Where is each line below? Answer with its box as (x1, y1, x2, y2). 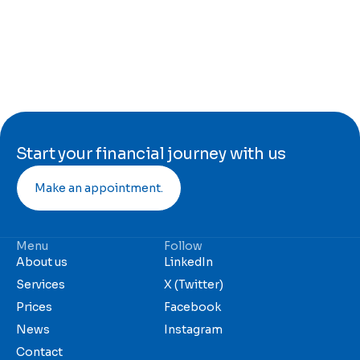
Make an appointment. (35, 180, 163, 195)
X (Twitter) (163, 276, 223, 292)
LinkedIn (163, 254, 213, 269)
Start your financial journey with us (16, 143, 286, 164)
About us (16, 254, 67, 269)
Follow (163, 238, 202, 253)
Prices (16, 299, 52, 314)
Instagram (163, 321, 223, 337)
